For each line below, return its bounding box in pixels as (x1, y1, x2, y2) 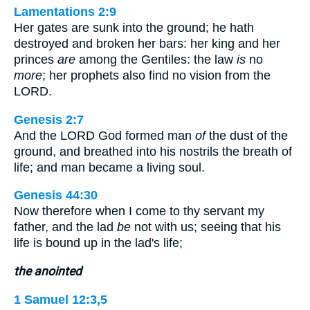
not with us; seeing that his (131, 220, 281, 235)
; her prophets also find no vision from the (42, 69, 271, 83)
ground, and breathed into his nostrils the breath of (14, 144, 292, 158)
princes (14, 53, 57, 67)
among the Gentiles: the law (75, 53, 237, 67)
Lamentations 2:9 (14, 5, 116, 19)
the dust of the (206, 128, 288, 143)
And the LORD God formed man (14, 128, 195, 143)
